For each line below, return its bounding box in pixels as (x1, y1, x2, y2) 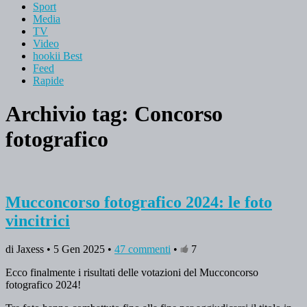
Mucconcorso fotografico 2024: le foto (5, 193, 272, 211)
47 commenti (114, 243, 171, 256)
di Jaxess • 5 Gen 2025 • (5, 243, 114, 256)
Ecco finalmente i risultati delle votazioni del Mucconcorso (5, 267, 258, 279)
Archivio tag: (5, 101, 134, 127)
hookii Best (33, 49, 82, 62)
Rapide (33, 74, 64, 86)
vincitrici (5, 211, 70, 230)
